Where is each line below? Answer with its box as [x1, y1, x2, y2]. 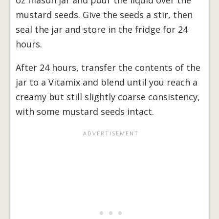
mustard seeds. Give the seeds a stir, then [16, 8, 193, 21]
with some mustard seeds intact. [16, 105, 154, 117]
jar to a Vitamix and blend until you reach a [16, 76, 197, 88]
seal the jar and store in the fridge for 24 [16, 23, 188, 35]
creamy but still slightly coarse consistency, [16, 90, 200, 103]
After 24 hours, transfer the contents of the [16, 61, 200, 73]
